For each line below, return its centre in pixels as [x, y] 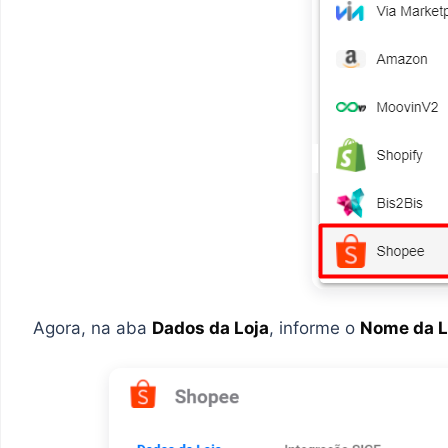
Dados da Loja [210, 328]
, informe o [314, 328]
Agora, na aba [92, 328]
